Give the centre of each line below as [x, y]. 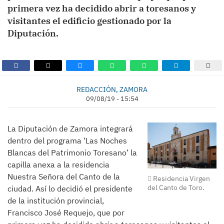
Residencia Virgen [181, 178]
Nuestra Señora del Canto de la [64, 176]
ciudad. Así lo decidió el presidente [70, 188]
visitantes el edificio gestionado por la [89, 21]
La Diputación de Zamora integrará [70, 128]
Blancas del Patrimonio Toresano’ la [72, 152]
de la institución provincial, [56, 200]
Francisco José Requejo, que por [66, 212]
